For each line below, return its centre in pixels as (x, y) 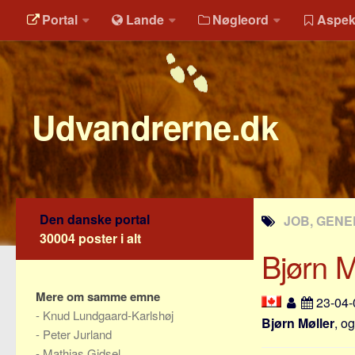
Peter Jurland (77, 334)
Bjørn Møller (298, 323)
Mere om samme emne (98, 296)
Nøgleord (240, 19)
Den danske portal (95, 219)
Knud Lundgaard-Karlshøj (108, 315)
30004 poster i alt (90, 238)
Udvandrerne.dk (155, 127)
